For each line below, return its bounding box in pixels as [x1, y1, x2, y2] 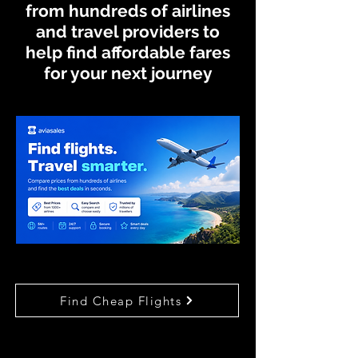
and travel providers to [36, 22, 220, 42]
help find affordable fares [26, 42, 230, 62]
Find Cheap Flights [60, 292, 181, 308]
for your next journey [43, 63, 213, 83]
